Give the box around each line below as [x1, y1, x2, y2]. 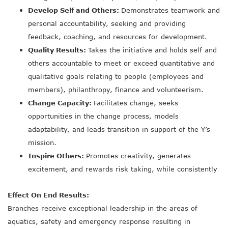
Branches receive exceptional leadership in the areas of [8, 204, 197, 212]
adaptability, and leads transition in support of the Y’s [28, 125, 210, 133]
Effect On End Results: [8, 191, 89, 199]
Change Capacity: [28, 99, 94, 107]
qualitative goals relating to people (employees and [28, 72, 204, 80]
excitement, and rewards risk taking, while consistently [28, 165, 217, 173]
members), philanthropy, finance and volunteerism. [28, 85, 204, 94]
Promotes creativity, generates [86, 152, 191, 160]
